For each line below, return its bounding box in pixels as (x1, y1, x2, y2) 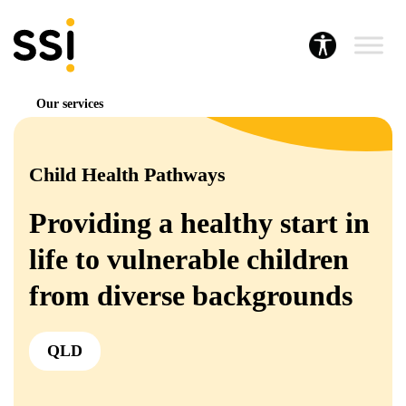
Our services (36, 97, 103, 111)
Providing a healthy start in (29, 207, 370, 239)
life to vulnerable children (29, 243, 349, 275)
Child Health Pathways (29, 163, 226, 186)
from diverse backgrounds (29, 279, 353, 312)
